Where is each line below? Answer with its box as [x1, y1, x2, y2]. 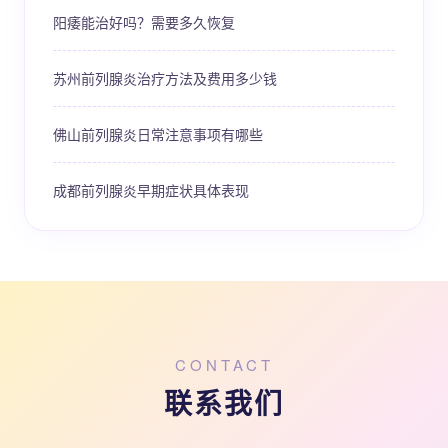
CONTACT [174, 354, 274, 375]
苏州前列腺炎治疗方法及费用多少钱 [53, 68, 277, 88]
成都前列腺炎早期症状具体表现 [53, 180, 249, 200]
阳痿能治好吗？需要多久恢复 [53, 12, 235, 32]
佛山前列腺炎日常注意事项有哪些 [53, 124, 263, 144]
